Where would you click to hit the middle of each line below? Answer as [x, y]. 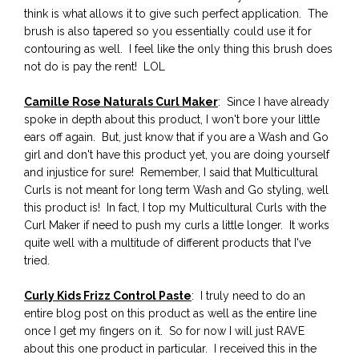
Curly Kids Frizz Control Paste [108, 295]
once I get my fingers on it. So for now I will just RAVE [164, 331]
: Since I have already [274, 101]
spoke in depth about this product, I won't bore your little [172, 119]
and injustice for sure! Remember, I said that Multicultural [171, 172]
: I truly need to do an [248, 295]
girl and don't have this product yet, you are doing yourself [177, 154]
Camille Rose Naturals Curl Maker [121, 101]
